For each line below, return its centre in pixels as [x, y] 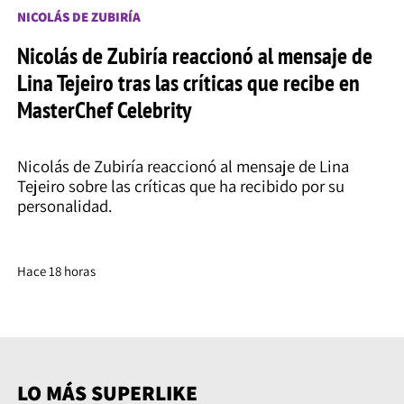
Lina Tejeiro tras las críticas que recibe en [188, 82]
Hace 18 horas [56, 271]
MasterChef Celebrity [104, 109]
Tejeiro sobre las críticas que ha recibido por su [180, 186]
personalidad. [64, 206]
